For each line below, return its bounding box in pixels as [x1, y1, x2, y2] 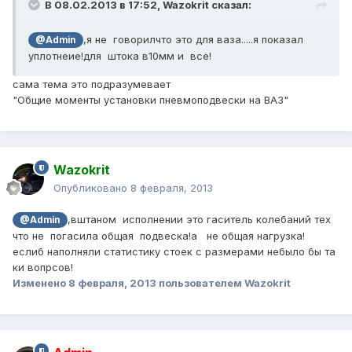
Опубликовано [53, 181, 130, 195]
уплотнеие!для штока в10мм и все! [28, 49, 211, 63]
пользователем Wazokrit [156, 277, 291, 290]
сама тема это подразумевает [13, 78, 170, 91]
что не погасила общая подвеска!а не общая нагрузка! [13, 229, 305, 243]
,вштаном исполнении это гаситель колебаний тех [67, 213, 331, 226]
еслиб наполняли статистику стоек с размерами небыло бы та [13, 245, 335, 258]
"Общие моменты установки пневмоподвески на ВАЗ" [13, 93, 288, 107]
